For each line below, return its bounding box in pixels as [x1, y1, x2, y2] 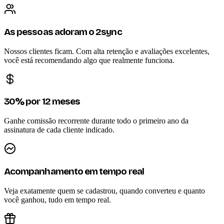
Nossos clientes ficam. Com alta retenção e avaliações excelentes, [4, 46, 209, 55]
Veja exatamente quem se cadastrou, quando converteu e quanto [4, 186, 205, 195]
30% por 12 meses [4, 96, 80, 107]
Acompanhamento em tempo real [4, 165, 144, 177]
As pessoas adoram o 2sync [4, 26, 122, 38]
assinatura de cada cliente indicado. [4, 125, 114, 134]
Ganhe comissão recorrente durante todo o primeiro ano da [4, 116, 188, 125]
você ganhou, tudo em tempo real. [4, 195, 111, 204]
